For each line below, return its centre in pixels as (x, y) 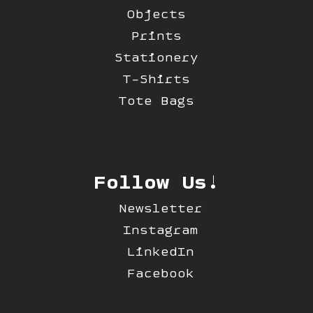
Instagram (160, 230)
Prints (156, 36)
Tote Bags (156, 101)
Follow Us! (156, 181)
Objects (156, 14)
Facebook (160, 273)
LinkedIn (160, 252)
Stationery (156, 57)
